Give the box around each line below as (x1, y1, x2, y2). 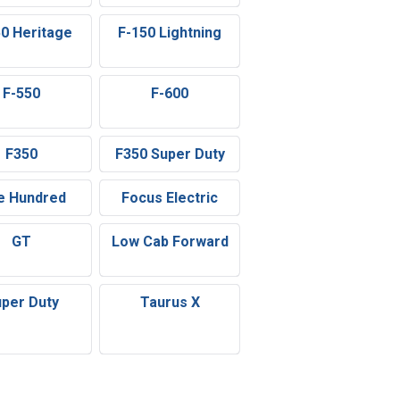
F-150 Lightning (118, 24, 222, 42)
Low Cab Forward (111, 233, 229, 251)
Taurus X (139, 294, 200, 312)
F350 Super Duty (114, 146, 225, 163)
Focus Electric (121, 189, 219, 207)
